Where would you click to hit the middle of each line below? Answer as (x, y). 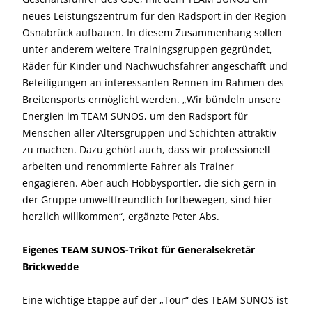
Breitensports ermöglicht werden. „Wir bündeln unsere (151, 99)
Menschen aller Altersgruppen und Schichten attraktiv (149, 133)
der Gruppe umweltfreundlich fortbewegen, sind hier (147, 200)
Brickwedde (50, 266)
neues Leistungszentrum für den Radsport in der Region (154, 16)
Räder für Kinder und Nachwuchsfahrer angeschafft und (155, 66)
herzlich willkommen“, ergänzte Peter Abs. (121, 216)
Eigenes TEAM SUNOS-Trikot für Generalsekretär (139, 250)
